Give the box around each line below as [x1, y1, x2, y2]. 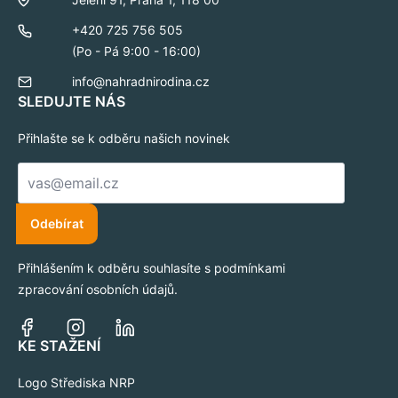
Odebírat [30, 216, 84, 231]
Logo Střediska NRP [18, 375, 135, 390]
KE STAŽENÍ [18, 337, 100, 354]
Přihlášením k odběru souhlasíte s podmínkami [18, 260, 285, 275]
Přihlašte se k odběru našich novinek [18, 131, 230, 146]
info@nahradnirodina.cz [72, 74, 211, 89]
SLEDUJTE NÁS [18, 92, 125, 110]
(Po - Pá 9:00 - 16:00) [72, 44, 202, 59]
